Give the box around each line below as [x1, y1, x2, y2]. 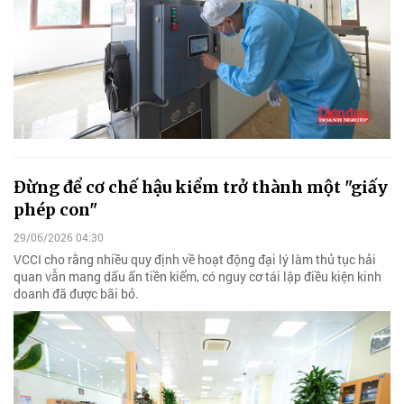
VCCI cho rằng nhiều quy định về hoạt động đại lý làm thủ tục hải [14, 250, 376, 268]
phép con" [14, 198, 97, 220]
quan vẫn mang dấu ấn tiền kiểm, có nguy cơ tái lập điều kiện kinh [14, 267, 381, 285]
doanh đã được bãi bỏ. [14, 284, 139, 302]
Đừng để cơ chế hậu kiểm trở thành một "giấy [14, 176, 388, 197]
